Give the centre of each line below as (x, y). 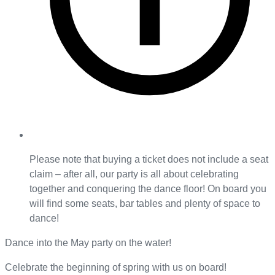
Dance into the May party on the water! (88, 243)
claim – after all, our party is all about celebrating (134, 174)
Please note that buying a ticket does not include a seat (149, 160)
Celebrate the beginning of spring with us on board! (116, 268)
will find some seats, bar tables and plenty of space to (145, 204)
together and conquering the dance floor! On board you (148, 189)
